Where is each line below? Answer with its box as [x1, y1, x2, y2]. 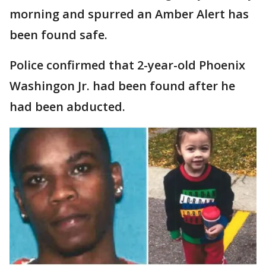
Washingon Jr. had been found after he [9, 78, 235, 94]
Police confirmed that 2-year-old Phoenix [9, 57, 245, 73]
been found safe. [9, 27, 107, 43]
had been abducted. [9, 99, 125, 115]
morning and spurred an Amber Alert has [9, 6, 249, 22]
